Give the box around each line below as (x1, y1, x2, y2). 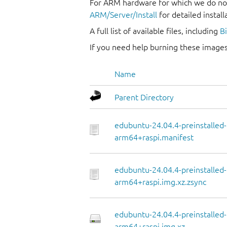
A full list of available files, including (90, 26, 220, 36)
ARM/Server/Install (90, 10, 157, 20)
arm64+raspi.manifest (115, 133, 194, 142)
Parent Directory (115, 93, 174, 102)
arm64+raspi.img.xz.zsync (115, 177, 206, 187)
